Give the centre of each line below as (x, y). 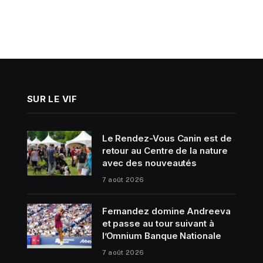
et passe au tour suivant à (158, 223)
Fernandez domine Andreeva (166, 211)
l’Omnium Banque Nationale (161, 235)
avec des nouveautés (149, 163)
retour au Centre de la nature (165, 150)
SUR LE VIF (52, 99)
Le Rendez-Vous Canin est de (167, 138)
